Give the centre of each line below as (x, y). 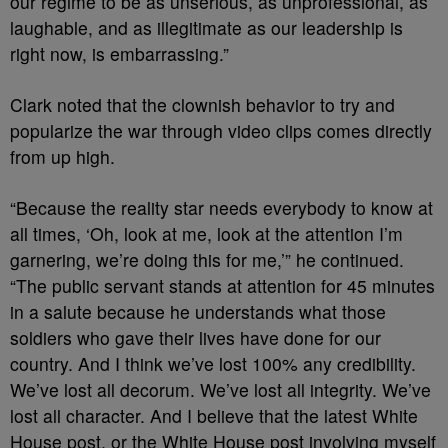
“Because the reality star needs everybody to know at (221, 207)
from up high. (67, 156)
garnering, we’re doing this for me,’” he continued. (207, 259)
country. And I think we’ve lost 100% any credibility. (213, 363)
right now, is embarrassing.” (119, 53)
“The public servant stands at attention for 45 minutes (222, 285)
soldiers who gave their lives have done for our (195, 337)
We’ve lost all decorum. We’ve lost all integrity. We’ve (220, 389)
